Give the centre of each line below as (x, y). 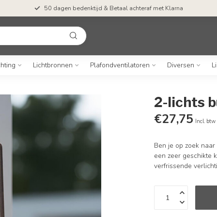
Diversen (180, 65)
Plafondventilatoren (120, 65)
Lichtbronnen (53, 65)
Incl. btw (206, 121)
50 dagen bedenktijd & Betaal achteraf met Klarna (113, 8)
